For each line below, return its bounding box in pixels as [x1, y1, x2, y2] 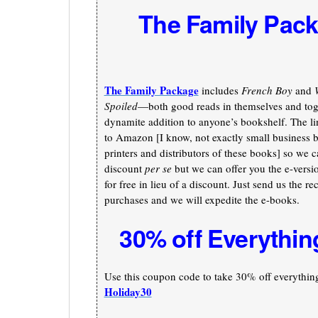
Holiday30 [104, 284, 152, 300]
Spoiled [104, 99, 138, 114]
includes [198, 83, 241, 98]
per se [144, 161, 172, 176]
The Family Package [104, 82, 199, 99]
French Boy [241, 83, 292, 98]
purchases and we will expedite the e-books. [104, 192, 300, 207]
